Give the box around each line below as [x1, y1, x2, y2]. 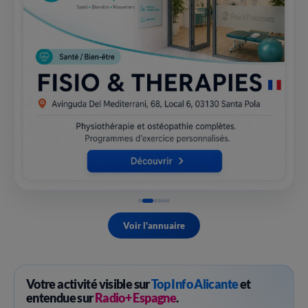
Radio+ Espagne [94, 290, 176, 306]
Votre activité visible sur [26, 276, 151, 292]
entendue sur [26, 290, 95, 306]
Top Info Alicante [151, 276, 239, 292]
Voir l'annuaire [123, 219, 185, 231]
